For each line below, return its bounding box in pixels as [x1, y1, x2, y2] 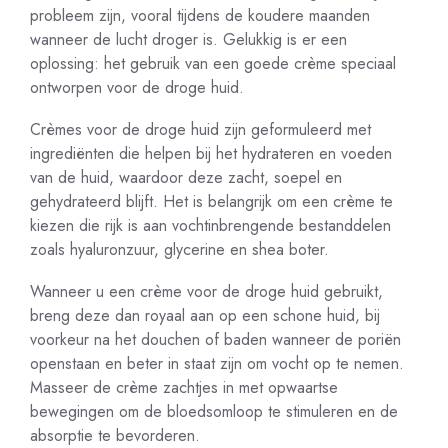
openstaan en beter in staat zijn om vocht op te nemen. [30, 352, 404, 375]
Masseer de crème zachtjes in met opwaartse [30, 376, 338, 399]
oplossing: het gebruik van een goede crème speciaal [30, 52, 396, 75]
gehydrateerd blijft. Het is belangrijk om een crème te [30, 190, 393, 213]
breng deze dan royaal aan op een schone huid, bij [30, 304, 380, 327]
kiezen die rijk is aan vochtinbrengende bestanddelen [30, 214, 391, 237]
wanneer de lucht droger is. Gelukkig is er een [30, 28, 347, 51]
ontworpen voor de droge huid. [30, 76, 244, 99]
